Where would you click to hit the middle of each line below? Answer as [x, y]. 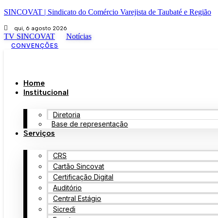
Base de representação [90, 124]
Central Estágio [77, 198]
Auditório [67, 188]
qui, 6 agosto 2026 [41, 28]
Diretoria [67, 115]
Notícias [79, 36]
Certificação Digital [83, 177]
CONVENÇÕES [35, 45]
